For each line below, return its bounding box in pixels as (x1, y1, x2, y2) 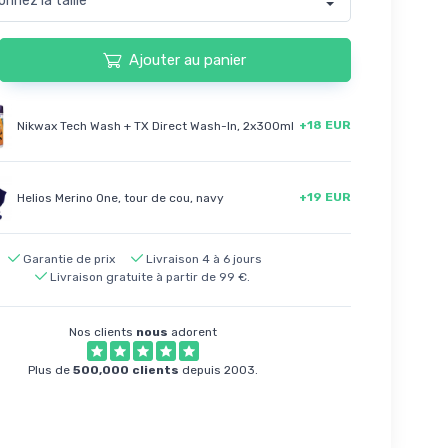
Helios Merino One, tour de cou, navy (16, 190, 224, 205)
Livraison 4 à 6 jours (145, 252, 262, 267)
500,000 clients (72, 363, 179, 378)
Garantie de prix (22, 252, 115, 267)
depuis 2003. (178, 363, 258, 378)
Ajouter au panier (129, 50, 247, 69)
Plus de (27, 363, 73, 378)
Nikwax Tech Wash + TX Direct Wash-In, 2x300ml (16, 118, 294, 133)
